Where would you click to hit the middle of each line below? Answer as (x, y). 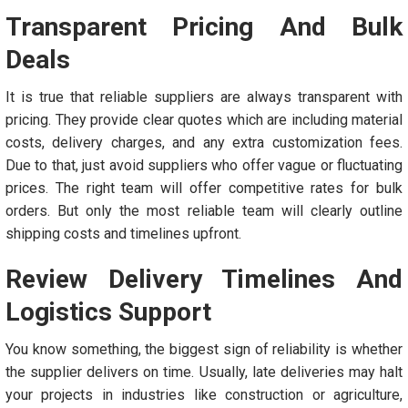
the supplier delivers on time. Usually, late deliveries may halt (204, 372)
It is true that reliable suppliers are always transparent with (204, 97)
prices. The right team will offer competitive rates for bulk (204, 188)
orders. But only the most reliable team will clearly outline (204, 211)
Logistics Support (108, 312)
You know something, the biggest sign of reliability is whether (204, 349)
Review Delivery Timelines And (204, 279)
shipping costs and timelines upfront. (123, 234)
